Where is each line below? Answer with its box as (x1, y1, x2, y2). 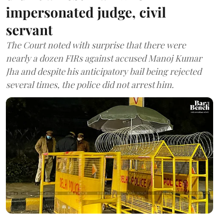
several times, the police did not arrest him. (6, 78, 174, 90)
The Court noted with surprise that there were (6, 39, 186, 51)
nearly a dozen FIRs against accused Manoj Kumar (6, 52, 202, 64)
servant (6, 20, 53, 39)
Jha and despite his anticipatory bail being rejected (6, 65, 201, 77)
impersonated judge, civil (6, 2, 166, 21)
